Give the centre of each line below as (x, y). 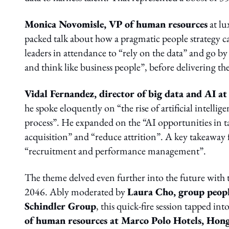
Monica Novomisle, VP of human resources (116, 24)
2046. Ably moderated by (76, 192)
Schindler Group (60, 206)
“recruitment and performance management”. (115, 151)
